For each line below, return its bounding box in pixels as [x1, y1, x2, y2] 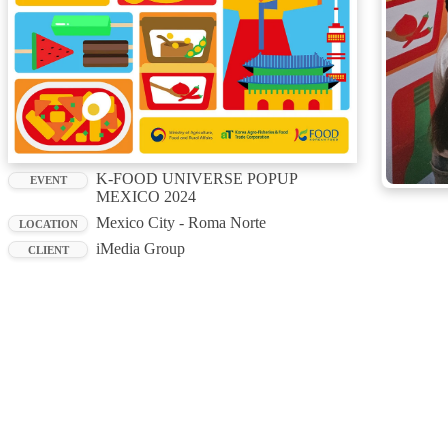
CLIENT [27, 243, 69, 256]
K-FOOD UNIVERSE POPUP [96, 170, 297, 188]
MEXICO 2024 [96, 188, 196, 206]
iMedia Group [96, 239, 185, 257]
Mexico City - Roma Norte [96, 213, 266, 231]
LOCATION [18, 217, 78, 230]
